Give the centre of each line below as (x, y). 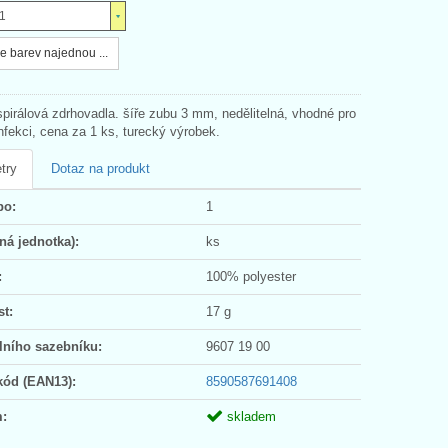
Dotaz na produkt (100, 168)
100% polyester (251, 276)
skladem (249, 416)
